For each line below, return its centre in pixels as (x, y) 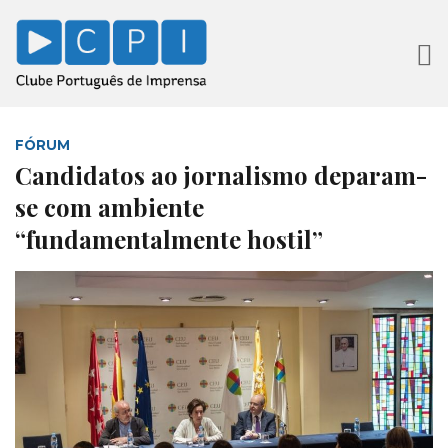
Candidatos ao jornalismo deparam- (221, 175)
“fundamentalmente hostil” (169, 239)
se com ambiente (109, 207)
